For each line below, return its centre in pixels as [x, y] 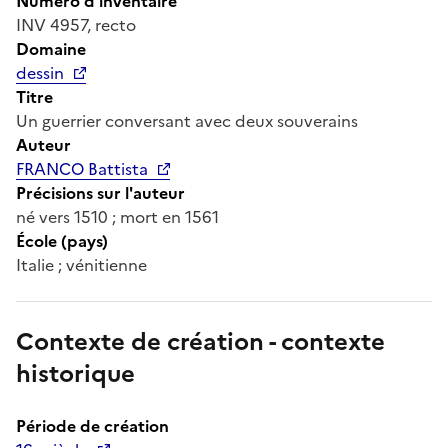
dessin [40, 72]
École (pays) [62, 240]
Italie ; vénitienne [81, 264]
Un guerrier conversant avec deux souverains [187, 120]
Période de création [92, 425]
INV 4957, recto [76, 24]
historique [75, 373]
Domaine [51, 48]
